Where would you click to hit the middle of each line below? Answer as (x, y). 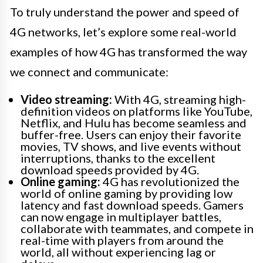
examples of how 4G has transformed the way (129, 52)
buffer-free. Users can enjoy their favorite (131, 135)
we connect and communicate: (89, 72)
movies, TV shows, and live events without (131, 146)
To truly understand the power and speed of (125, 12)
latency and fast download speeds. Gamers (132, 205)
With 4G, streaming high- (179, 100)
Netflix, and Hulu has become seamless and (134, 123)
